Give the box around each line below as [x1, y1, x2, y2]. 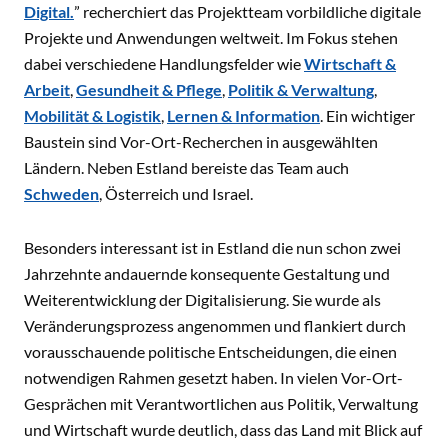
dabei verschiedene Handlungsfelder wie [24, 54, 304, 73]
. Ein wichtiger [320, 106, 415, 125]
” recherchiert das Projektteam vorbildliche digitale [74, 2, 421, 21]
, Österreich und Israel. [99, 184, 253, 203]
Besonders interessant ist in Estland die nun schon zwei [24, 238, 401, 257]
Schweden [24, 184, 99, 203]
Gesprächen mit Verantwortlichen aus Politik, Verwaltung [24, 394, 418, 413]
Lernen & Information [167, 106, 320, 125]
